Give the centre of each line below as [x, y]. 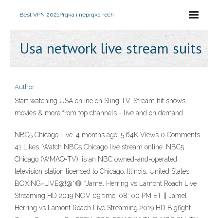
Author [25, 87]
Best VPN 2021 [39, 15]
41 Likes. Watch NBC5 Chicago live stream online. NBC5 [99, 147]
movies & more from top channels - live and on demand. [100, 113]
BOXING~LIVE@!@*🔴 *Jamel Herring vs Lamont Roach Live [106, 183]
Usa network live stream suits [111, 48]
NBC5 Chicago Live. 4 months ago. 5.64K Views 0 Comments [107, 135]
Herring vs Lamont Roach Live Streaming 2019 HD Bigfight [103, 208]
